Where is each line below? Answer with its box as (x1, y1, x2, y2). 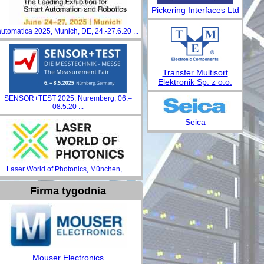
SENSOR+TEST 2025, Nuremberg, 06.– (4, 94, 132, 103)
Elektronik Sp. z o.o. (158, 77, 232, 87)
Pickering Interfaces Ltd (151, 5, 239, 15)
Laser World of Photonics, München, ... (6, 165, 129, 173)
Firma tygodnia (29, 185, 106, 197)
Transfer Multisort (162, 68, 228, 78)
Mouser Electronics (32, 253, 104, 262)
